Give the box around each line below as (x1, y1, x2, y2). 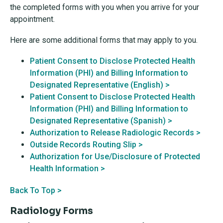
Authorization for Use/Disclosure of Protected (30, 152, 200, 161)
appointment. (10, 14, 55, 24)
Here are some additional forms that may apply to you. (10, 35, 198, 45)
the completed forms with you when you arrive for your (10, 2, 199, 12)
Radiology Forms (10, 205, 93, 217)
